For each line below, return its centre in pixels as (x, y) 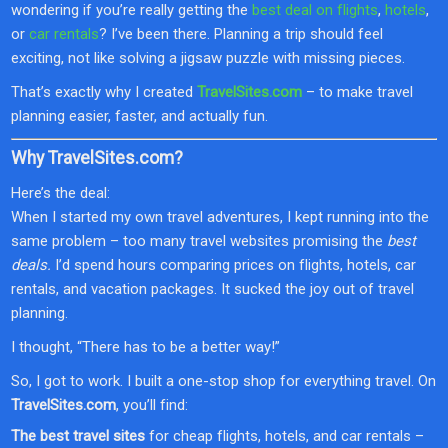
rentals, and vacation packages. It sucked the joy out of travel (212, 288)
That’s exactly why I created (104, 92)
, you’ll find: (152, 404)
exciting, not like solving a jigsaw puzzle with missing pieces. (208, 58)
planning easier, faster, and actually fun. (139, 116)
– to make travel (357, 92)
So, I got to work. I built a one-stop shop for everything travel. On (223, 380)
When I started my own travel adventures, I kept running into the (220, 216)
